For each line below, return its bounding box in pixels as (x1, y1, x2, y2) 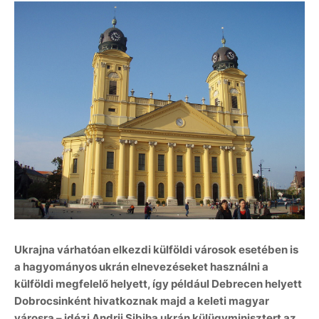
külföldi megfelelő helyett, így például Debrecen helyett (14, 277, 302, 291)
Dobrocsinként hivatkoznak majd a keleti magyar (14, 294, 269, 308)
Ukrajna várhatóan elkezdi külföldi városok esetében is (14, 243, 298, 257)
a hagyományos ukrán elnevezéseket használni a (14, 260, 268, 274)
